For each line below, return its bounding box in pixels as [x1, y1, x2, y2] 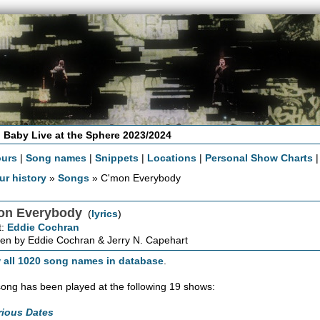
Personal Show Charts [205, 151, 314, 164]
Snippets [95, 151, 139, 164]
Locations [147, 151, 197, 164]
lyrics [91, 207, 119, 219]
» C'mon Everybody [89, 171, 181, 184]
